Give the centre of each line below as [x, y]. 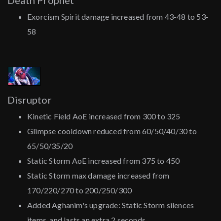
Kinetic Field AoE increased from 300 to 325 [104, 116]
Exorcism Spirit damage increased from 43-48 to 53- [118, 17]
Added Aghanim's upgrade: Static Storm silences [111, 205]
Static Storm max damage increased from [98, 176]
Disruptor [30, 100]
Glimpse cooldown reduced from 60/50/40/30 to [112, 131]
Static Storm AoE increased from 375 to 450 [104, 161]
